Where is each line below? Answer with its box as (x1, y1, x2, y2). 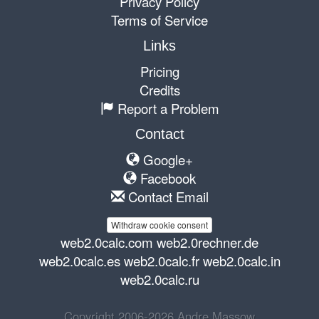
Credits (139, 80, 180, 99)
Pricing (140, 61, 179, 80)
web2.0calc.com (61, 232, 153, 251)
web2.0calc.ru (120, 269, 199, 288)
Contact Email (124, 187, 209, 206)
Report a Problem (113, 98, 219, 117)
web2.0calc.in (202, 251, 281, 270)
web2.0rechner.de (157, 232, 258, 251)
